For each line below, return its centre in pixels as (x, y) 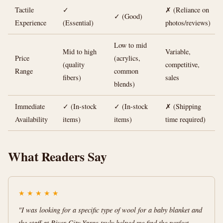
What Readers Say (57, 156)
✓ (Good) (128, 16)
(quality (74, 64)
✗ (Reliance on (187, 10)
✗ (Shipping (183, 106)
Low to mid (130, 45)
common (126, 71)
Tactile (24, 10)
